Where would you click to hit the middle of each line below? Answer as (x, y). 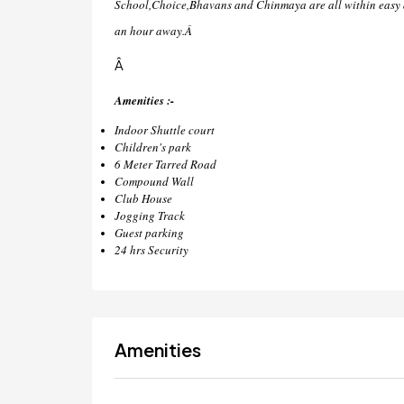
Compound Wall (154, 181)
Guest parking (149, 233)
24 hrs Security (151, 250)
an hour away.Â (155, 31)
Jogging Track (150, 216)
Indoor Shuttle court (165, 130)
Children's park (153, 147)
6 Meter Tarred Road (165, 164)
